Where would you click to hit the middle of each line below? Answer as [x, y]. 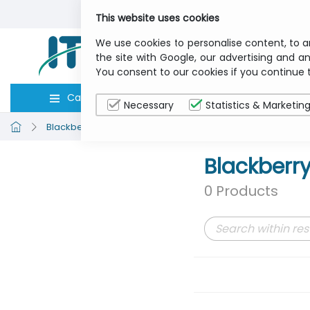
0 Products [241, 191]
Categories [93, 98]
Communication [156, 127]
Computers [223, 98]
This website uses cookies [157, 18]
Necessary [149, 105]
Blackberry [71, 127]
